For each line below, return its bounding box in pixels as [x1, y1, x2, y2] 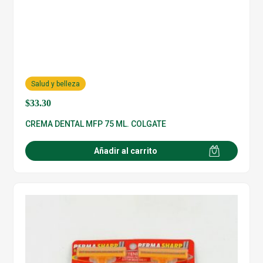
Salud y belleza [31, 79, 80, 88]
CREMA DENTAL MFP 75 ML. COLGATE [25, 119, 167, 129]
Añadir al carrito [94, 146, 157, 156]
